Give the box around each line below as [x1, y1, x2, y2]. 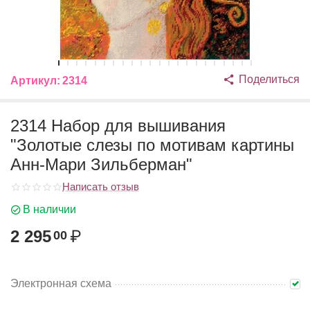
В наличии [23, 203, 76, 215]
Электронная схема [10, 277, 111, 289]
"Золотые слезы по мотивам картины [10, 136, 294, 154]
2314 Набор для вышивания [10, 116, 226, 135]
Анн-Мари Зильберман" [10, 155, 192, 174]
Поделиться [239, 73, 300, 85]
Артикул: [10, 75, 60, 86]
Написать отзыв [62, 181, 139, 192]
